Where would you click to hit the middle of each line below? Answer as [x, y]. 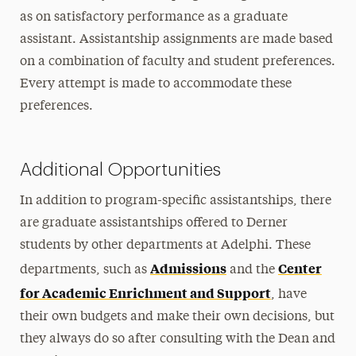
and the [252, 270]
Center [300, 268]
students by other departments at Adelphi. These [165, 246]
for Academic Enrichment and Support [145, 292]
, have [288, 295]
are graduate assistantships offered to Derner [153, 223]
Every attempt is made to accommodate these [155, 84]
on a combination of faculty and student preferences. [177, 62]
